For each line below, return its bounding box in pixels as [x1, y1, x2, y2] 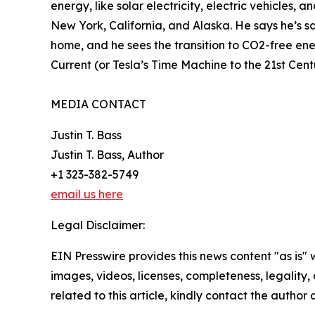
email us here [51, 186, 123, 201]
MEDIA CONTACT [51, 96, 146, 111]
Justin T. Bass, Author [51, 147, 164, 162]
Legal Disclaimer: [51, 217, 145, 232]
